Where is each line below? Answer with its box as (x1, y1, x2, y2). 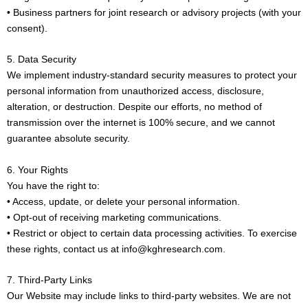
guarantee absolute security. (7, 133, 130, 144)
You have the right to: (7, 179, 100, 191)
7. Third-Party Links (7, 274, 92, 286)
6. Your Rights (7, 164, 68, 175)
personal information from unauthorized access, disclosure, (7, 85, 264, 97)
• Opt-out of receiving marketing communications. (7, 211, 221, 223)
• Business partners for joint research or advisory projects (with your (7, 7, 301, 19)
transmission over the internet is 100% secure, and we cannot (7, 117, 275, 129)
